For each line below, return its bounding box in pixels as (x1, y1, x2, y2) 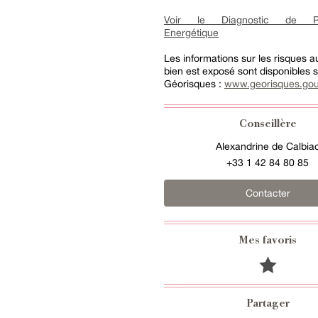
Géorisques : (164, 78, 224, 89)
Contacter (245, 187, 290, 199)
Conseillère (238, 119, 297, 130)
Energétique (164, 27, 219, 38)
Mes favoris (238, 236, 297, 246)
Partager (246, 299, 290, 309)
